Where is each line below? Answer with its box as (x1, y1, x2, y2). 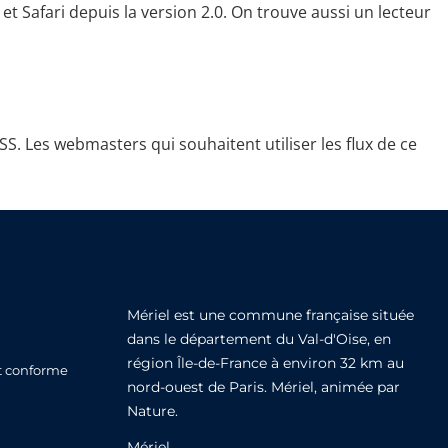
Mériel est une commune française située (127, 306, 414, 324)
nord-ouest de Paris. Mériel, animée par (127, 378, 400, 396)
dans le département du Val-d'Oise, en (127, 330, 391, 348)
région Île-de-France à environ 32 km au (127, 354, 404, 372)
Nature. (127, 402, 178, 420)
